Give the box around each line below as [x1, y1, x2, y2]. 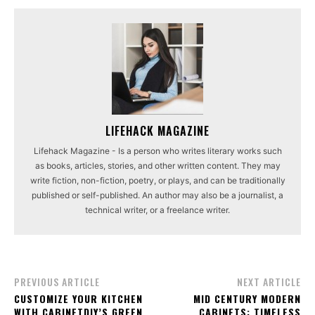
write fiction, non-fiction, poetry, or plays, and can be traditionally [30, 175, 285, 186]
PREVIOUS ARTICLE [14, 274, 100, 290]
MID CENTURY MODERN [193, 291, 301, 307]
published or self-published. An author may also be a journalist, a [32, 190, 283, 201]
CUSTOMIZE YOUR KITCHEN [14, 291, 143, 307]
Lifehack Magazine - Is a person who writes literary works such [33, 146, 282, 157]
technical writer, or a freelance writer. [85, 205, 230, 216]
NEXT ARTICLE [236, 274, 301, 290]
